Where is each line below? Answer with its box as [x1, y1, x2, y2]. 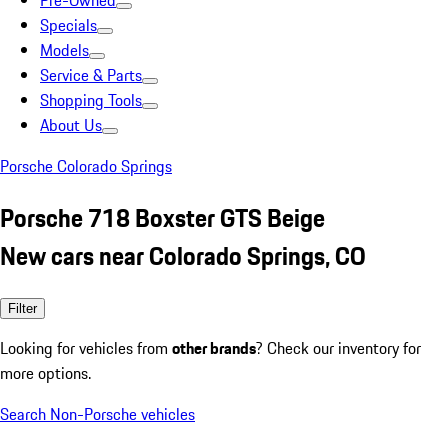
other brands [172, 335, 256, 360]
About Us [40, 113, 102, 137]
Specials [40, 13, 97, 37]
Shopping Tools [40, 88, 142, 112]
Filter [8, 300, 37, 316]
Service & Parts [40, 63, 142, 87]
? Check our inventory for [256, 335, 421, 360]
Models [40, 38, 89, 62]
